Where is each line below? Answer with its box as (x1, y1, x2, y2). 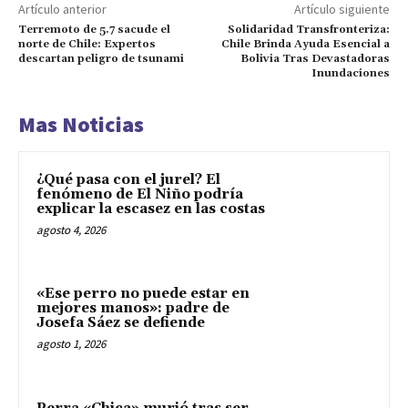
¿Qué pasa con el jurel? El (36, 170, 220, 189)
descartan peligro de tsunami (18, 51, 184, 66)
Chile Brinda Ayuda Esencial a (220, 36, 390, 51)
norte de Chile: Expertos (18, 36, 156, 51)
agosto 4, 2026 (36, 221, 106, 238)
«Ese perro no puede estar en (36, 285, 250, 303)
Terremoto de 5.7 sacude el (18, 22, 170, 36)
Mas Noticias (18, 109, 144, 138)
